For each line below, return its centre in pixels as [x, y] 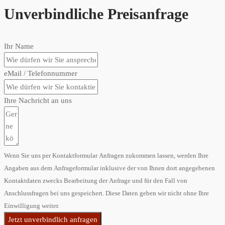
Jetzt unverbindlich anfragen [53, 219]
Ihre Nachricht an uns [38, 100]
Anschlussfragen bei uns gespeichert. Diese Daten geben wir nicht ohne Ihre [106, 193]
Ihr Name [19, 46]
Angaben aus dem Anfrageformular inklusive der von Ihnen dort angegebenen [109, 168]
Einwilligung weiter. [32, 206]
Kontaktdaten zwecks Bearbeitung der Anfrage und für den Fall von [96, 181]
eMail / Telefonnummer [41, 73]
